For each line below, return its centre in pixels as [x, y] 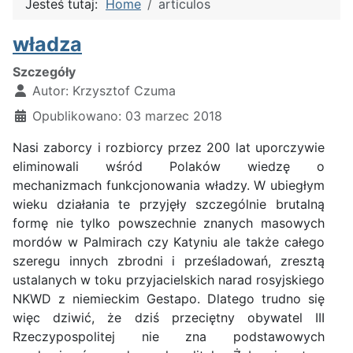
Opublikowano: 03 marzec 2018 [127, 116]
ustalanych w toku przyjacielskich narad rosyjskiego [169, 280]
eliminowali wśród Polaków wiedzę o [169, 167]
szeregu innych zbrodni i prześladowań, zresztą [169, 261]
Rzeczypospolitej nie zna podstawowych [169, 337]
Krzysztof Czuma [124, 91]
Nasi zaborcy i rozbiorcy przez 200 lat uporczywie [169, 148]
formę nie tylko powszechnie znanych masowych [169, 223]
